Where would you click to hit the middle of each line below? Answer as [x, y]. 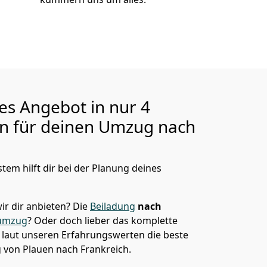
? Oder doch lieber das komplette [103, 221]
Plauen [38, 249]
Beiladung [113, 206]
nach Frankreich [91, 249]
